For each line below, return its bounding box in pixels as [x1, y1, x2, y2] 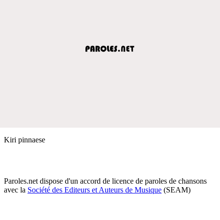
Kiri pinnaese [4, 135, 45, 144]
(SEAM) [162, 185, 191, 194]
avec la [4, 185, 27, 194]
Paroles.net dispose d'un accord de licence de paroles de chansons [4, 176, 207, 185]
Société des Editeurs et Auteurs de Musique [27, 185, 162, 194]
